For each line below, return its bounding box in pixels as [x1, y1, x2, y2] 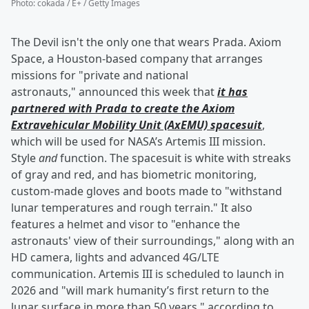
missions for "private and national [11, 68, 188, 83]
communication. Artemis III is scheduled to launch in [11, 266, 284, 282]
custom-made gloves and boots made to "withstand [11, 183, 282, 199]
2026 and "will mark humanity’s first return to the [11, 283, 269, 299]
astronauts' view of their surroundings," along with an [11, 233, 295, 249]
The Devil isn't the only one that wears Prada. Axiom [11, 34, 281, 50]
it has [217, 84, 248, 100]
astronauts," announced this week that [11, 84, 217, 100]
